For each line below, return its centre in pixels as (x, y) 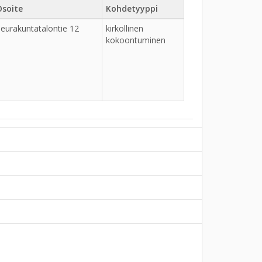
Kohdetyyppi (132, 8)
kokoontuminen (136, 40)
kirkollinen (125, 28)
